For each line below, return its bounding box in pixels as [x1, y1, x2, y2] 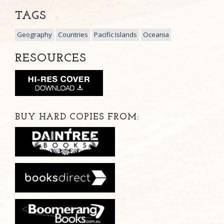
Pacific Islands [94, 29, 137, 39]
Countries [58, 29, 88, 39]
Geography [17, 29, 52, 39]
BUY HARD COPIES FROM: [15, 112, 139, 122]
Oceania [143, 29, 169, 39]
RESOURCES [15, 52, 86, 64]
